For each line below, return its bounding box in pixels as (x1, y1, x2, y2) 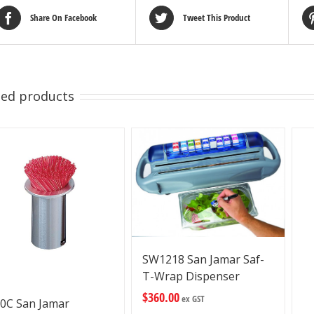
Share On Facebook (29, 11, 97, 25)
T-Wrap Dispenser (142, 268, 240, 285)
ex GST (179, 292, 205, 306)
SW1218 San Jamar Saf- (142, 252, 264, 268)
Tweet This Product (182, 11, 250, 25)
